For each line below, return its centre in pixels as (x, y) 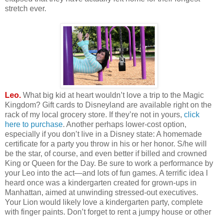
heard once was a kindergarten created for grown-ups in (101, 183)
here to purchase (34, 125)
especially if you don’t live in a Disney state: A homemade (103, 134)
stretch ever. (26, 9)
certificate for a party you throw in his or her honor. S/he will (106, 144)
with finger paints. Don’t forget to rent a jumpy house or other (108, 212)
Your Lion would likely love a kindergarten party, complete (104, 202)
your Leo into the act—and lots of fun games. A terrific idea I (106, 173)
